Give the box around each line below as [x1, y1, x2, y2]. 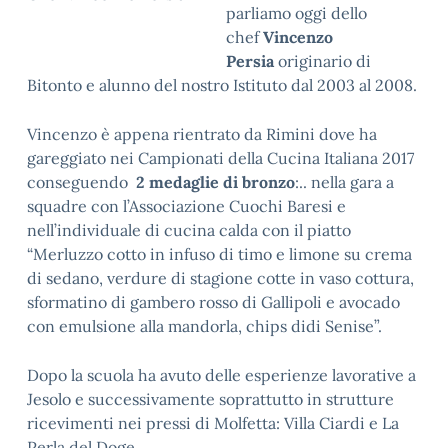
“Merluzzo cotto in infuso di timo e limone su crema [27, 244, 412, 264]
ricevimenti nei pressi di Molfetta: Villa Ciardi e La [27, 413, 399, 433]
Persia [226, 51, 274, 71]
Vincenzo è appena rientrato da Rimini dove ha [27, 124, 377, 144]
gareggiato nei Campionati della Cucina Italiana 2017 [27, 148, 414, 168]
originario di [274, 51, 371, 71]
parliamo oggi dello [226, 3, 367, 23]
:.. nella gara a [295, 172, 394, 192]
